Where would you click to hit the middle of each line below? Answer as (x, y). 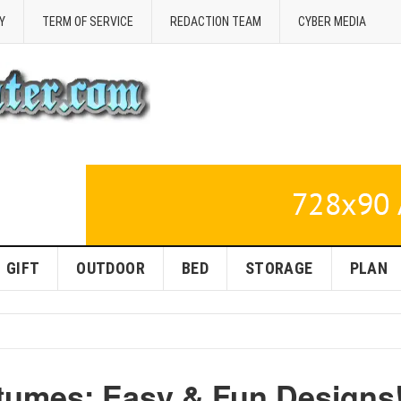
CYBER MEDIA (332, 21)
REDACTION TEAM (216, 21)
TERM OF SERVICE (88, 21)
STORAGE (279, 268)
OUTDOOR (111, 268)
